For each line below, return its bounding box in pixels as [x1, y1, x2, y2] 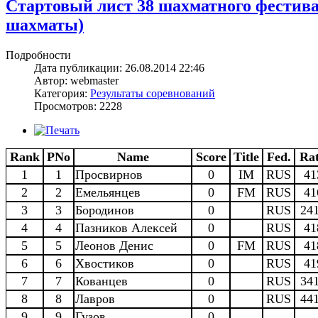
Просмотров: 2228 [34, 99, 122, 112]
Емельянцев [75, 185, 141, 199]
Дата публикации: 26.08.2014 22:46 [34, 61, 204, 74]
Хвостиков [75, 256, 134, 270]
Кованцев [75, 273, 128, 288]
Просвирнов [75, 167, 143, 182]
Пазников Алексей [75, 220, 177, 235]
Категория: [34, 87, 90, 99]
